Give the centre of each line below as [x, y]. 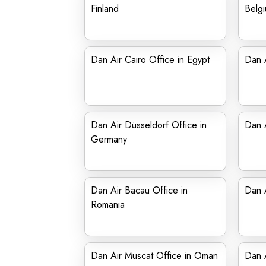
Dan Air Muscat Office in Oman [154, 256]
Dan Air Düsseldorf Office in [149, 125]
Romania [108, 205]
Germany [109, 139]
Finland [105, 9]
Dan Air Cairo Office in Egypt [150, 60]
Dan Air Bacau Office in [139, 190]
